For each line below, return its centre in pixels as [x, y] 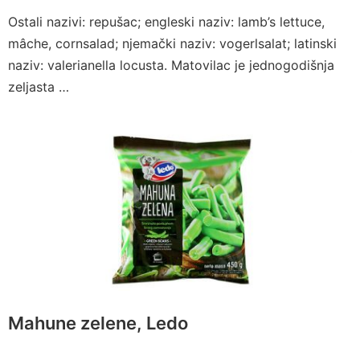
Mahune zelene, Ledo [98, 323]
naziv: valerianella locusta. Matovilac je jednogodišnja [171, 65]
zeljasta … [39, 87]
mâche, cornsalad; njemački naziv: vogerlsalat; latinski [172, 44]
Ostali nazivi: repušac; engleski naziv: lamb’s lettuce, [166, 22]
